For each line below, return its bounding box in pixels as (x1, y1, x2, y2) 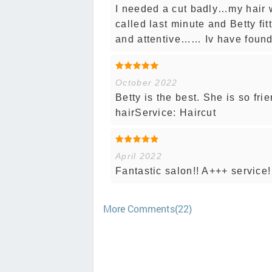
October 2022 (115, 77, 178, 87)
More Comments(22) (103, 202, 192, 215)
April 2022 (115, 151, 162, 161)
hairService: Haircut (115, 107, 217, 118)
